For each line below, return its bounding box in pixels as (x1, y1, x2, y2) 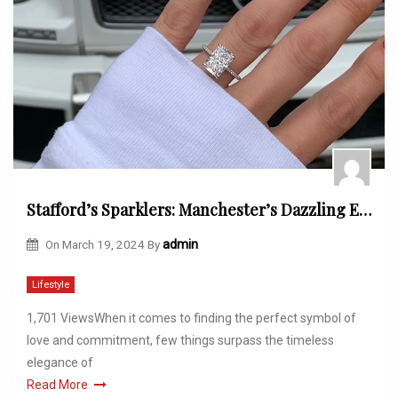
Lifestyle (32, 279, 69, 291)
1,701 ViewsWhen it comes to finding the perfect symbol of (27, 311, 356, 326)
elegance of (27, 355, 93, 370)
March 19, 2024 (61, 236, 145, 251)
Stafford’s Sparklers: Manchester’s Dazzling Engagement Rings (359, 199, 371, 221)
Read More (27, 378, 88, 393)
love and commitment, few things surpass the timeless (27, 333, 334, 348)
